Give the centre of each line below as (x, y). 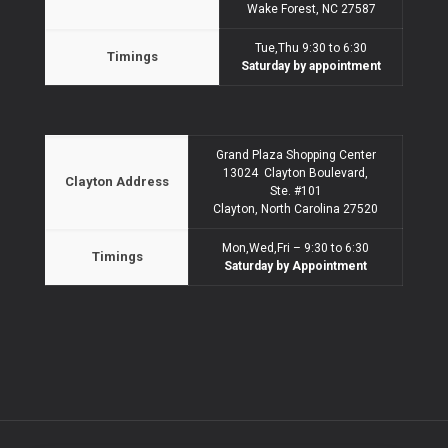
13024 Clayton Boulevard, (295, 172)
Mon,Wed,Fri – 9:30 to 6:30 (295, 247)
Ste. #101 (295, 190)
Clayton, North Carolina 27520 (295, 208)
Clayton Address (117, 181)
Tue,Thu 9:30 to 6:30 (311, 47)
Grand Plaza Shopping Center (295, 154)
